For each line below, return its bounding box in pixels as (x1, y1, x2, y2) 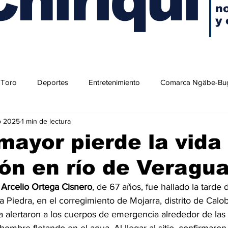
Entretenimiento (89, 77, 140, 87)
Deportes (37, 77, 68, 87)
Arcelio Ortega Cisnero (1, 182, 92, 192)
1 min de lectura (21, 117, 71, 125)
